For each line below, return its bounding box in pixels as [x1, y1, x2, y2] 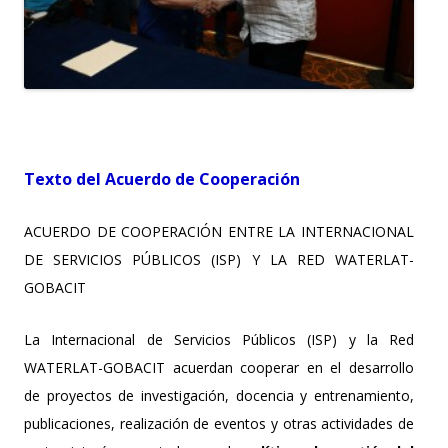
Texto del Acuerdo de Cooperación [24, 167, 300, 190]
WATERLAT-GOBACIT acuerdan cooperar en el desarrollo [24, 357, 414, 377]
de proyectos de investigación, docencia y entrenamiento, [24, 385, 414, 405]
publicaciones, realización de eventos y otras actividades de [24, 413, 414, 433]
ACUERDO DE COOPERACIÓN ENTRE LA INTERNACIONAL [24, 221, 414, 241]
